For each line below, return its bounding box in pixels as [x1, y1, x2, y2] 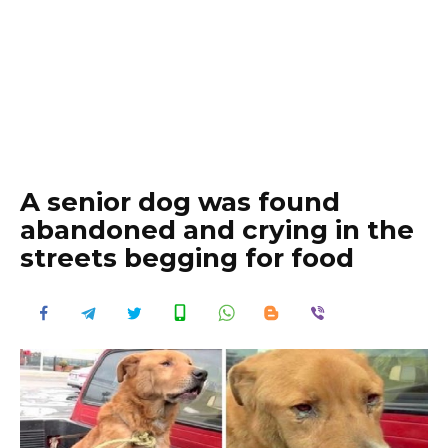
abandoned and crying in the [20, 214, 414, 246]
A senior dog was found [20, 186, 340, 218]
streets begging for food [20, 242, 354, 274]
